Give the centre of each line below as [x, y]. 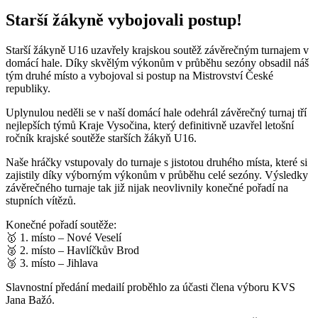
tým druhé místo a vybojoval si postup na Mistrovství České [139, 75]
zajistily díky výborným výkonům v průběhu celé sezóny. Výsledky [157, 175]
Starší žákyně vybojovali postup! [124, 20]
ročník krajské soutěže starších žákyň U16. [101, 138]
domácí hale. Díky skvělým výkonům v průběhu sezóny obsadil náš [157, 62]
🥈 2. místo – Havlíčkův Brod [72, 250]
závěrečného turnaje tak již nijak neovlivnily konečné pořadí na [147, 187]
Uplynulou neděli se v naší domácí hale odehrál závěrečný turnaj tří [156, 112]
